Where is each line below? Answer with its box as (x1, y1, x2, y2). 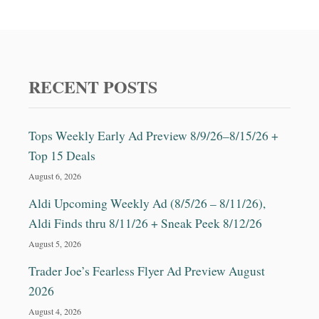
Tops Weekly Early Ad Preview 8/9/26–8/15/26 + (28, 127, 278, 144)
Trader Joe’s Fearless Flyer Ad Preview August (28, 262, 265, 279)
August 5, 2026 (28, 237, 81, 249)
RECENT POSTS (28, 73, 157, 99)
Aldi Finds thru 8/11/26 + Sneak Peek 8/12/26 (28, 214, 262, 231)
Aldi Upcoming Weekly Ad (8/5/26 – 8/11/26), (28, 194, 266, 211)
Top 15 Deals (28, 147, 95, 164)
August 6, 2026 (28, 169, 81, 182)
